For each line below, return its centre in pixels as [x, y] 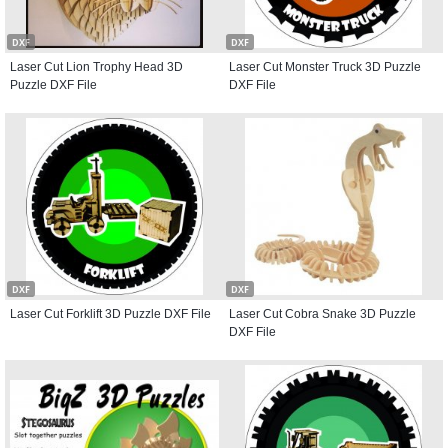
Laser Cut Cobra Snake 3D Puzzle [322, 314]
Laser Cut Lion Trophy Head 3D [96, 67]
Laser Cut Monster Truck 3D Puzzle [325, 67]
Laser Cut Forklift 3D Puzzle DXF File [110, 314]
